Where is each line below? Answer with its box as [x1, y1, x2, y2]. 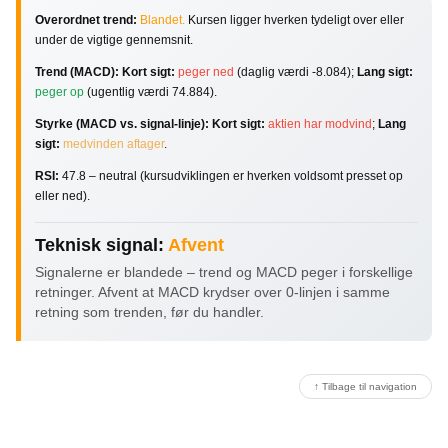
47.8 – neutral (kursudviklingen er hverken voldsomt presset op [59, 168, 403, 183]
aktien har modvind [268, 116, 372, 131]
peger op [35, 84, 84, 99]
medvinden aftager [63, 136, 164, 151]
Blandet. [140, 12, 185, 27]
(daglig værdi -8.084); [234, 64, 357, 79]
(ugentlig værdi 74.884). [84, 84, 217, 99]
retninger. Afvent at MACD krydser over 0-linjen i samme [35, 283, 390, 300]
